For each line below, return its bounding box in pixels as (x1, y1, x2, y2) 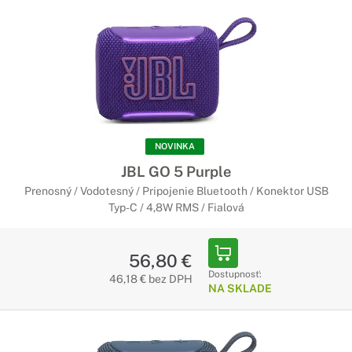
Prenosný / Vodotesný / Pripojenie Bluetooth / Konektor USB (24, 185, 328, 197)
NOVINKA (155, 141, 195, 151)
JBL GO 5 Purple (121, 163, 231, 180)
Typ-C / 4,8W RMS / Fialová (108, 201, 244, 214)
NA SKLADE (207, 282, 272, 295)
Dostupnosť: (207, 269, 262, 280)
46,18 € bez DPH (108, 273, 192, 285)
